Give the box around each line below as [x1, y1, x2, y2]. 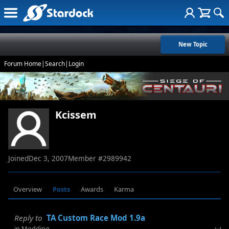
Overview [13, 185, 42, 194]
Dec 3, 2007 [29, 153, 68, 164]
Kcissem [55, 108, 97, 122]
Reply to [14, 212, 42, 223]
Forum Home [4, 59, 41, 68]
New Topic [178, 40, 208, 48]
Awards [80, 185, 103, 194]
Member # [68, 153, 103, 164]
